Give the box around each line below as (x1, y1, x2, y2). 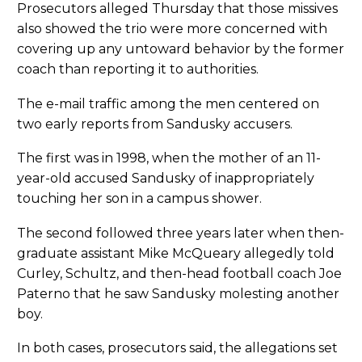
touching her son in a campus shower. (17, 191, 262, 207)
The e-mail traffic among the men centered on (17, 95, 319, 112)
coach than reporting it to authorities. (17, 61, 259, 78)
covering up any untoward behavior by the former (17, 41, 344, 57)
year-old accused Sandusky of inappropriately (17, 170, 314, 187)
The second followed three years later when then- (17, 225, 344, 241)
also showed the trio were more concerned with (17, 21, 327, 37)
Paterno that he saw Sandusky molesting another (17, 285, 339, 301)
